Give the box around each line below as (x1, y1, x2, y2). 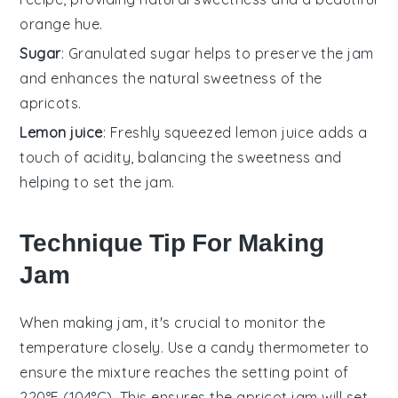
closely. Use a (107, 338, 211, 356)
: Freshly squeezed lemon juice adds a (102, 123, 368, 141)
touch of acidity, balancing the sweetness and (20, 147, 342, 166)
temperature (20, 338, 108, 356)
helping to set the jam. (20, 172, 175, 191)
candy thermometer (210, 338, 351, 356)
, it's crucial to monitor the (143, 313, 326, 331)
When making (20, 313, 118, 331)
